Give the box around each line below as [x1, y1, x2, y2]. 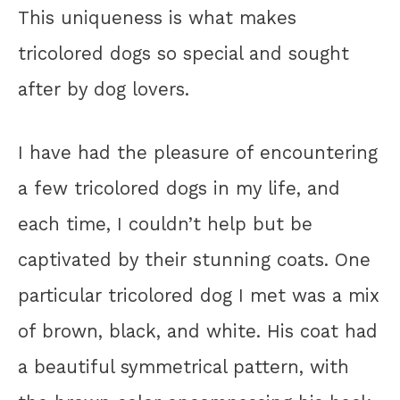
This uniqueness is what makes [18, 7, 296, 29]
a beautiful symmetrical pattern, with [18, 356, 349, 379]
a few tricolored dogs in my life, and [18, 178, 340, 200]
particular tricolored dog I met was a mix [18, 285, 379, 307]
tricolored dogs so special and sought [18, 43, 349, 65]
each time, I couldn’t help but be [18, 213, 312, 236]
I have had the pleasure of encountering [18, 142, 378, 164]
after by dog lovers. [18, 79, 189, 101]
